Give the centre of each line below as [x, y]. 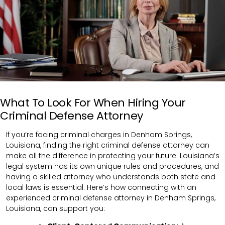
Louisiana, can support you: [55, 208]
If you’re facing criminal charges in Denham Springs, [99, 134]
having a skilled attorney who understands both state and [111, 177]
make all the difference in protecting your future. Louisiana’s [113, 155]
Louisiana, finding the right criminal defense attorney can [108, 145]
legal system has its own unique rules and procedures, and [113, 166]
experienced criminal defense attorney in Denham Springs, [111, 198]
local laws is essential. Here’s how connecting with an [101, 187]
